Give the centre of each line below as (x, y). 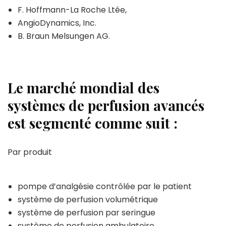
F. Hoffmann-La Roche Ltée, (72, 10)
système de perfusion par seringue (87, 213)
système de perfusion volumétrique (88, 200)
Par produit (30, 152)
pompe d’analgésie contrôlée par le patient (105, 186)
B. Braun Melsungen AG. (64, 36)
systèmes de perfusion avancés (106, 105)
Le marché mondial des (83, 88)
